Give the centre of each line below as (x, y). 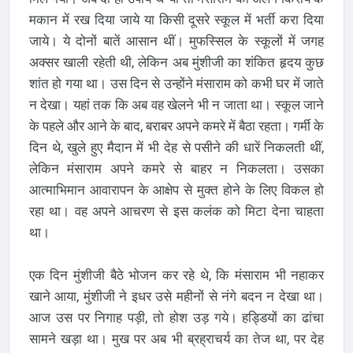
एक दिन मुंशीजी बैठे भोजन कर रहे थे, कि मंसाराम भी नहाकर (176, 275)
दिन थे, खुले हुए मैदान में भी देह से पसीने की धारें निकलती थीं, (176, 147)
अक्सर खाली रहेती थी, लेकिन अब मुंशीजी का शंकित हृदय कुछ (176, 62)
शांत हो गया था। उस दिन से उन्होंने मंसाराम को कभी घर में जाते (176, 83)
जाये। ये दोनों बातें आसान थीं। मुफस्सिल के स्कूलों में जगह (176, 41)
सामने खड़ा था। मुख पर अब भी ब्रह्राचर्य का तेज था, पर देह (176, 338)
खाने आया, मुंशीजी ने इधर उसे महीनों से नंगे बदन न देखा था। (176, 296)
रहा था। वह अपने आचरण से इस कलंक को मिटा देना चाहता (176, 211)
